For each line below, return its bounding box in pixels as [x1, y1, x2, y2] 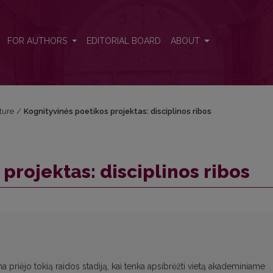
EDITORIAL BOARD [86, 36, 161, 46]
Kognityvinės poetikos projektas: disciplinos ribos [23, 107, 211, 116]
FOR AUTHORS [7, 36, 69, 46]
